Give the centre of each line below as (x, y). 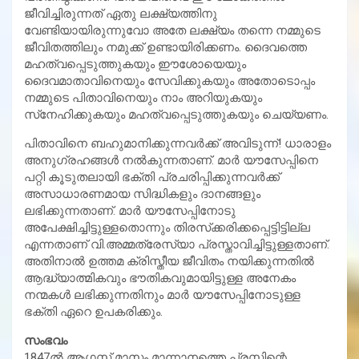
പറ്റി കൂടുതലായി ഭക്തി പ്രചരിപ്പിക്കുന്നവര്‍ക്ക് (152, 177)
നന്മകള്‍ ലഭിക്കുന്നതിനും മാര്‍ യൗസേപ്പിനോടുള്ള (162, 294)
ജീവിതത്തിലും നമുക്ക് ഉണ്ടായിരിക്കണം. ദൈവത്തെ (165, 47)
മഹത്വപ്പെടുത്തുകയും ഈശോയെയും (135, 64)
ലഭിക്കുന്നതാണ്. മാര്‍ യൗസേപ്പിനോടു (130, 210)
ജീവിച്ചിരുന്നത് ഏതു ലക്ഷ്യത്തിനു (121, 13)
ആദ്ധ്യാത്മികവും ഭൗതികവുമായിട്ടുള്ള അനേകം (160, 278)
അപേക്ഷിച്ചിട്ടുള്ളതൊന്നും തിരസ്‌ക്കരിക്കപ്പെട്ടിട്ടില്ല (167, 227)
